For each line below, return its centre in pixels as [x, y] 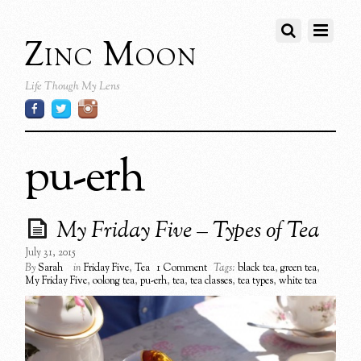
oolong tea [114, 282]
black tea [257, 269]
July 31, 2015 [51, 253]
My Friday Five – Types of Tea [189, 232]
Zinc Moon [112, 56]
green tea [299, 269]
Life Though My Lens [73, 87]
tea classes [212, 282]
